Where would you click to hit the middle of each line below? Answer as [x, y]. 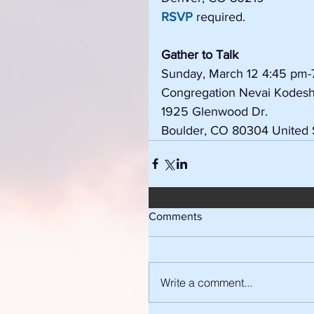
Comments [175, 216]
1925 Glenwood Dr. [214, 111]
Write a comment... [206, 282]
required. [219, 16]
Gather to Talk [200, 54]
